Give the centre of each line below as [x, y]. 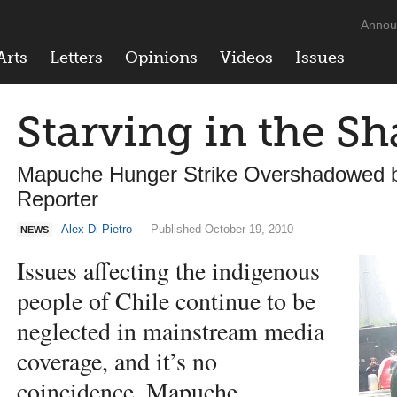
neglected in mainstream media [171, 330]
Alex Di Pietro [97, 229]
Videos [246, 58]
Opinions [161, 58]
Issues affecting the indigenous [168, 270]
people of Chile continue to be [166, 300]
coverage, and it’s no [117, 360]
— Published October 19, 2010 [213, 229]
